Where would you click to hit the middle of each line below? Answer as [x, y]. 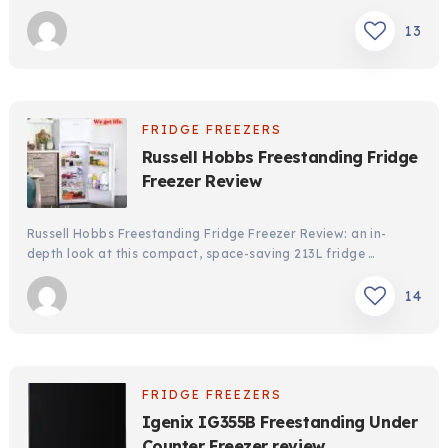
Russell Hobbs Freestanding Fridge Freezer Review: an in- [206, 234]
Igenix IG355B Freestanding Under [279, 422]
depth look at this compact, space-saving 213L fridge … [201, 254]
